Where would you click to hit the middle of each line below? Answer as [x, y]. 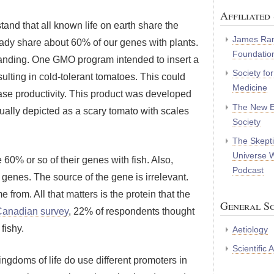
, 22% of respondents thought [131, 211]
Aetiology [250, 229]
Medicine [250, 88]
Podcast [248, 170]
